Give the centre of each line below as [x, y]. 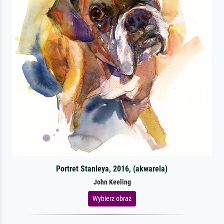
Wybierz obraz [112, 198]
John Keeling [112, 182]
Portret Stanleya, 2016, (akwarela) [112, 168]
